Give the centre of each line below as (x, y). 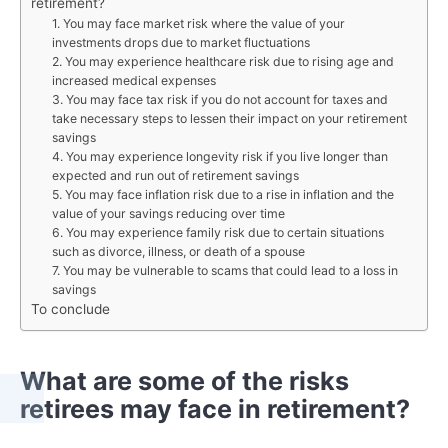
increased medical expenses (133, 80)
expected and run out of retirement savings (175, 175)
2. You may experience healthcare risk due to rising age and (222, 61)
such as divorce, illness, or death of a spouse (178, 251)
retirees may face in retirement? (215, 409)
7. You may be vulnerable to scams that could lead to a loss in (224, 270)
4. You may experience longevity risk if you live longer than (219, 156)
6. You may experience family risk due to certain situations (217, 232)
